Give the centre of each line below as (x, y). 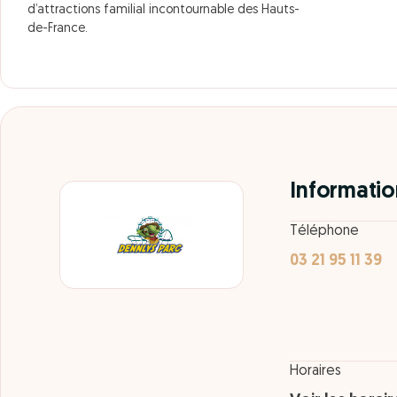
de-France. (58, 29)
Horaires (316, 372)
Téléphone (325, 232)
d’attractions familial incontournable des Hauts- (163, 10)
